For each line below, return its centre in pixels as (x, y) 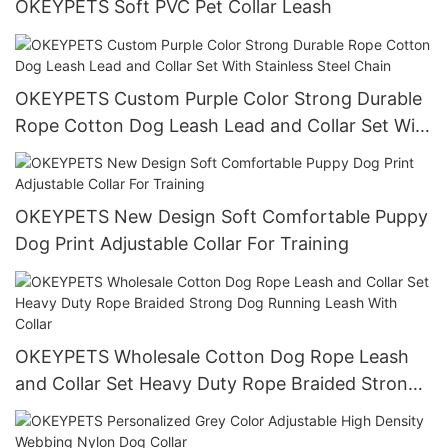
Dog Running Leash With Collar (146, 410)
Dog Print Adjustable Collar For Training (182, 244)
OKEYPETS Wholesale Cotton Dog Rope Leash (212, 356)
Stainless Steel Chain (103, 152)
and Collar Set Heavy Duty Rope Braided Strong (217, 383)
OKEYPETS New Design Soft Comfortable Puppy (221, 217)
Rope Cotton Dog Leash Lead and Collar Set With (224, 125)
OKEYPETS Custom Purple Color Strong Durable (218, 98)
